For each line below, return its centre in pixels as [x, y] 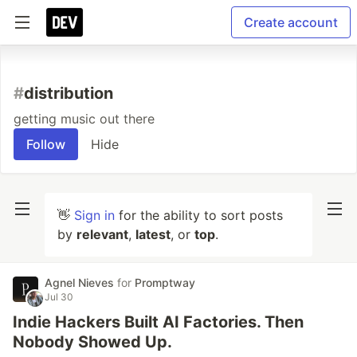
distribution [69, 93]
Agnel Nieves [81, 282]
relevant [102, 234]
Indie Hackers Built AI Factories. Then [158, 322]
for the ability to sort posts [199, 215]
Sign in [94, 215]
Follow [46, 144]
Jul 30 [59, 297]
